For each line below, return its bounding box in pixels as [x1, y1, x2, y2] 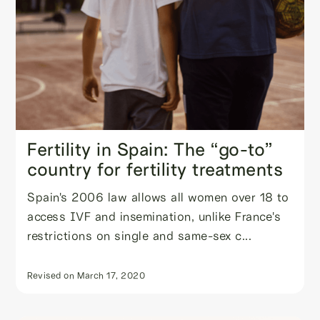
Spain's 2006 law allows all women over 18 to [27, 189, 289, 205]
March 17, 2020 [77, 269, 146, 281]
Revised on [27, 269, 75, 281]
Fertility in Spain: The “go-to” [27, 138, 273, 161]
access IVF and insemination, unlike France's [27, 209, 281, 224]
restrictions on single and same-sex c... [27, 228, 252, 244]
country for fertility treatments [27, 158, 284, 181]
